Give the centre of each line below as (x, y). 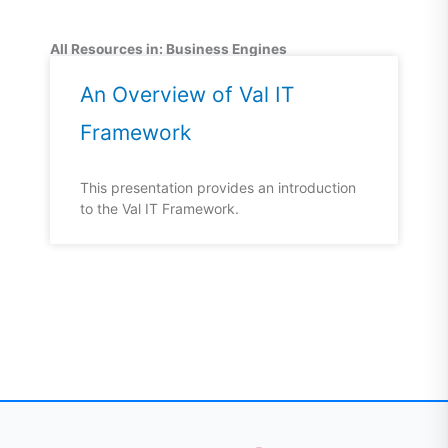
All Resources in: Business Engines (168, 48)
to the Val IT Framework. (159, 208)
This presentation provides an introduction (218, 187)
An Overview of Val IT (187, 94)
